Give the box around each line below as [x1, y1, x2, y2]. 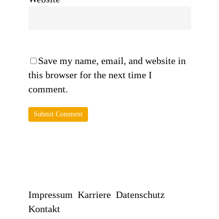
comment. [28, 84, 68, 95]
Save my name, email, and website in [38, 55, 186, 66]
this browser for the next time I [28, 69, 152, 81]
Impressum [28, 189, 73, 200]
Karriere [77, 189, 111, 200]
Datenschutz [115, 189, 165, 200]
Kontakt [28, 203, 60, 215]
